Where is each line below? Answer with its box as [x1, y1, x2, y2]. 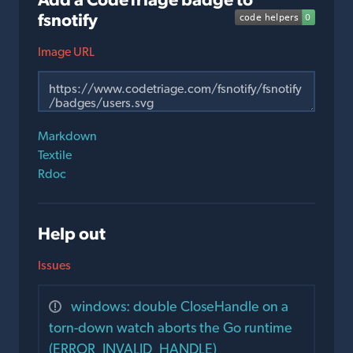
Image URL [38, 44, 95, 59]
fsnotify [38, 9, 98, 30]
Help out [38, 223, 106, 243]
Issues [38, 258, 71, 273]
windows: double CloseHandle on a [71, 298, 288, 314]
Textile [38, 147, 72, 162]
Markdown [38, 128, 97, 143]
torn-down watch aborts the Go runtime [49, 319, 292, 336]
